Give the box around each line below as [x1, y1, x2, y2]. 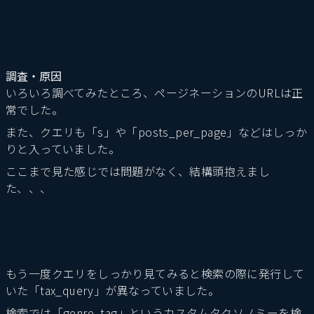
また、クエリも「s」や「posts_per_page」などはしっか [6, 123, 308, 141]
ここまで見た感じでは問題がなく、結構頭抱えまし [6, 163, 271, 180]
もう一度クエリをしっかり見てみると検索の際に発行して [6, 265, 305, 282]
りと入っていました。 [6, 140, 120, 158]
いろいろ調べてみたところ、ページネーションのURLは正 [6, 84, 303, 102]
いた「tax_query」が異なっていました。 [6, 282, 220, 299]
